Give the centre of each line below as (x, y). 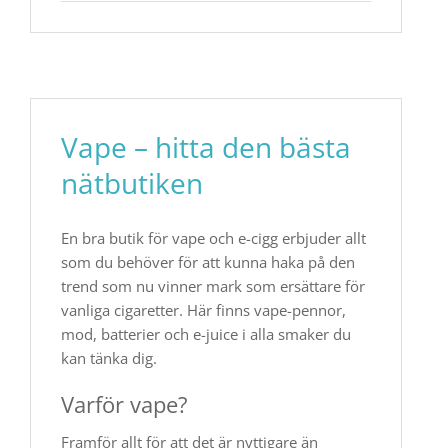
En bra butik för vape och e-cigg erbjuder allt (213, 238)
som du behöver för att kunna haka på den (208, 262)
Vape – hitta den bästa (206, 147)
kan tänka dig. (109, 358)
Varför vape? (124, 404)
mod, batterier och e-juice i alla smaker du (206, 334)
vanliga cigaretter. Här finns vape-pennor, (203, 310)
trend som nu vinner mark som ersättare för (213, 286)
